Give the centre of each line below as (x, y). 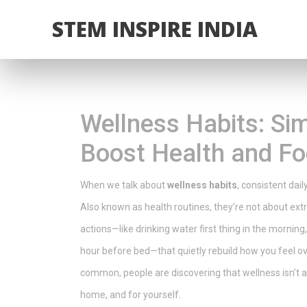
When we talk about (124, 185)
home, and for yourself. (131, 295)
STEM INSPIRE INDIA (155, 29)
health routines (177, 207)
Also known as (112, 207)
